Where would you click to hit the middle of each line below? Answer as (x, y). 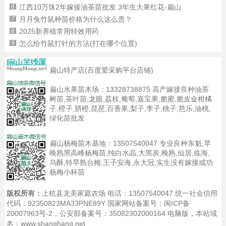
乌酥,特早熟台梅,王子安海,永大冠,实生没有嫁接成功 (131, 163)
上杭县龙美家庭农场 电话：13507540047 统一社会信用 (130, 193)
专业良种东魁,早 (184, 144)
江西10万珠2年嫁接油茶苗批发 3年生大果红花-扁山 (100, 7)
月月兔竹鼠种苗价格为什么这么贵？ (75, 19)
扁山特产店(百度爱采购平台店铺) (101, 70)
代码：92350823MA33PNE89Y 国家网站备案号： (86, 203)
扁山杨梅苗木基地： (81, 144)
